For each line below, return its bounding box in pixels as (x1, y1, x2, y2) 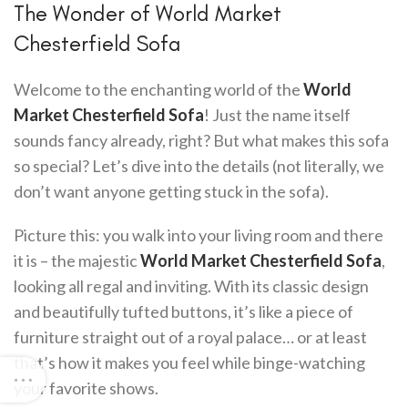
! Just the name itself (204, 105, 351, 125)
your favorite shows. (14, 378, 158, 398)
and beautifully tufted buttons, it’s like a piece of (14, 301, 353, 321)
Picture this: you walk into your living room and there (14, 225, 383, 245)
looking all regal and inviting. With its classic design (14, 276, 369, 296)
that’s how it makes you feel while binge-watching (14, 352, 365, 372)
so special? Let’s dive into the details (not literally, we (14, 156, 384, 176)
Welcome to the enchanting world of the (14, 79, 303, 99)
